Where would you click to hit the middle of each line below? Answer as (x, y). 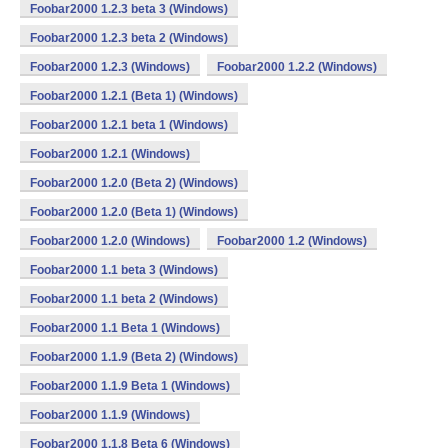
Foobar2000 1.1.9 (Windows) (110, 415)
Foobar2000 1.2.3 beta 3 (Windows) (129, 9)
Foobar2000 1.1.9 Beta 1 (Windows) (130, 386)
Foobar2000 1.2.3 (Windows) (110, 67)
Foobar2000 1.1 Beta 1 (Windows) (125, 328)
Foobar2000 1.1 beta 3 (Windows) (124, 270)
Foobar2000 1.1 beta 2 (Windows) (124, 299)
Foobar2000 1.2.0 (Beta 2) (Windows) (134, 183)
